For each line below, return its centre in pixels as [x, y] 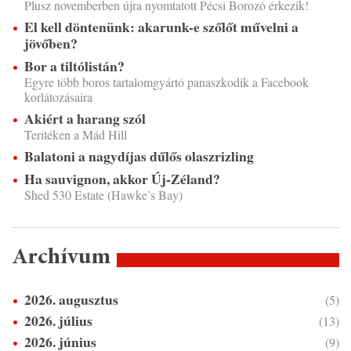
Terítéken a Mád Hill [76, 135]
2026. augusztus [71, 300]
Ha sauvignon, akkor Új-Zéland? [122, 179]
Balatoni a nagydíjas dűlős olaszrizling [139, 156]
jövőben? [51, 43]
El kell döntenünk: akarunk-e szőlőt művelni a [161, 27]
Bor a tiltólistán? [74, 66]
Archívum [61, 259]
